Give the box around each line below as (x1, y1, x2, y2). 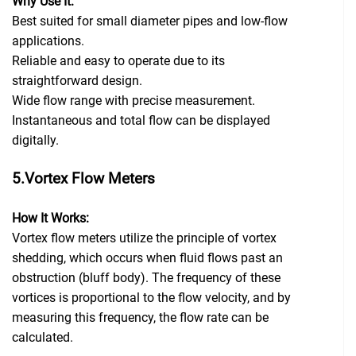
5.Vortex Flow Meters (12, 170, 155, 188)
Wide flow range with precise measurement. (12, 93, 255, 109)
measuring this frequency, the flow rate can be (12, 310, 269, 326)
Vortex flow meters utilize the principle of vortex (12, 230, 277, 246)
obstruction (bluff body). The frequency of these (12, 270, 281, 286)
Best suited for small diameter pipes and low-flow (12, 14, 288, 29)
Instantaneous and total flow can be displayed (12, 113, 270, 129)
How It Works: (12, 211, 89, 226)
